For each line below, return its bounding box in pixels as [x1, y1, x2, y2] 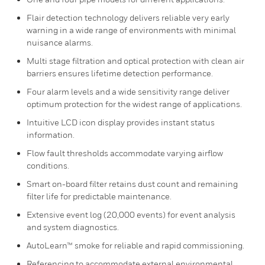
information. [27, 130, 75, 140]
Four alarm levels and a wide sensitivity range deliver [27, 86, 230, 96]
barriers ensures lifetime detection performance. [27, 68, 213, 78]
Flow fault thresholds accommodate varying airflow [27, 148, 223, 158]
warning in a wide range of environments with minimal [27, 25, 236, 35]
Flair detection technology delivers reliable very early [27, 12, 230, 22]
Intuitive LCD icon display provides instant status [27, 117, 215, 127]
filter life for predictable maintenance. [27, 191, 172, 201]
